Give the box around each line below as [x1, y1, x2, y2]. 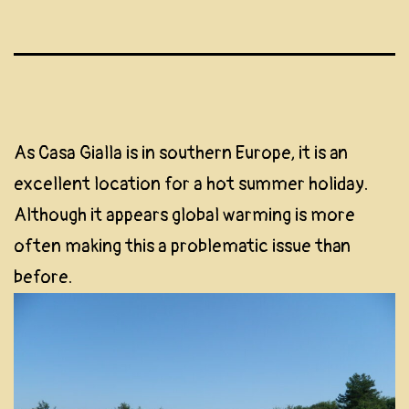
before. [14, 265, 72, 288]
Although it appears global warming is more [14, 203, 355, 226]
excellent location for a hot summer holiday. [14, 172, 368, 195]
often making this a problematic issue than [14, 234, 351, 257]
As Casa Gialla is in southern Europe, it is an [14, 141, 348, 164]
